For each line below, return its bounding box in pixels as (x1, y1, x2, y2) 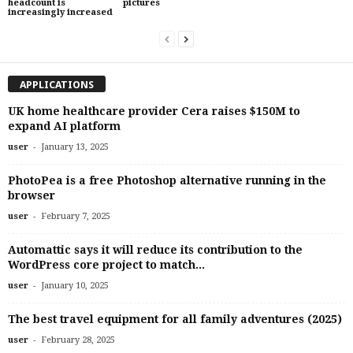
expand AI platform (8, 120, 121, 133)
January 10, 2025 (41, 281, 109, 292)
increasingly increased (8, 6, 113, 17)
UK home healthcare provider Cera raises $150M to (8, 105, 300, 118)
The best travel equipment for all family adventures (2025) (8, 313, 342, 326)
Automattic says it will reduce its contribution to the (8, 243, 303, 257)
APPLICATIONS (20, 79, 94, 91)
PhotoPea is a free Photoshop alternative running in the (8, 174, 326, 188)
